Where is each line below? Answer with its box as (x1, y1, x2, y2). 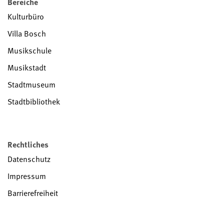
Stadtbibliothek (7, 95, 60, 107)
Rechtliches (7, 138, 48, 150)
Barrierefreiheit (7, 186, 58, 199)
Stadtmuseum (7, 78, 55, 90)
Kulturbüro (7, 10, 44, 22)
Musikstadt (7, 61, 46, 73)
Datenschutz (7, 152, 50, 165)
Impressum (7, 169, 46, 182)
